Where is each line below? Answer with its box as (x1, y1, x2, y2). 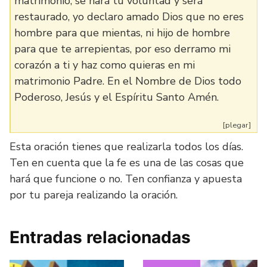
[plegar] (222, 120, 251, 131)
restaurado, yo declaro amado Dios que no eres (14, 10, 244, 24)
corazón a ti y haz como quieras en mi (14, 58, 195, 72)
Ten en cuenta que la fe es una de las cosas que (10, 156, 244, 170)
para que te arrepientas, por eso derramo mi (14, 42, 231, 56)
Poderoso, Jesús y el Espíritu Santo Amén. (14, 90, 219, 104)
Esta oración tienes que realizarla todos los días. (10, 139, 243, 154)
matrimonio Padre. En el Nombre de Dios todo (14, 74, 241, 88)
